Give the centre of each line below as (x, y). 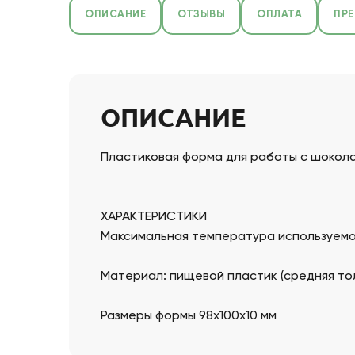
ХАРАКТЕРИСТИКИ (154, 217)
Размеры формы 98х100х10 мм (189, 316)
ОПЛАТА (280, 15)
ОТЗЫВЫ (202, 15)
